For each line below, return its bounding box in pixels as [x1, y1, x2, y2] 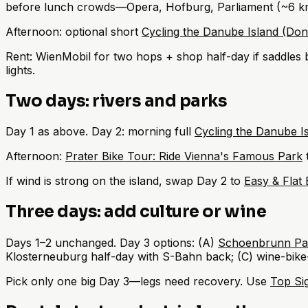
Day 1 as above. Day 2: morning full [5, 124, 195, 139]
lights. [5, 63, 35, 77]
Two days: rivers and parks [5, 90, 228, 111]
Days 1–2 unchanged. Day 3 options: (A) [5, 236, 218, 250]
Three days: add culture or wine [5, 201, 267, 223]
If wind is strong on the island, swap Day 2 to [5, 174, 244, 188]
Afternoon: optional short [5, 24, 142, 38]
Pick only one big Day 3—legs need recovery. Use [5, 274, 270, 289]
